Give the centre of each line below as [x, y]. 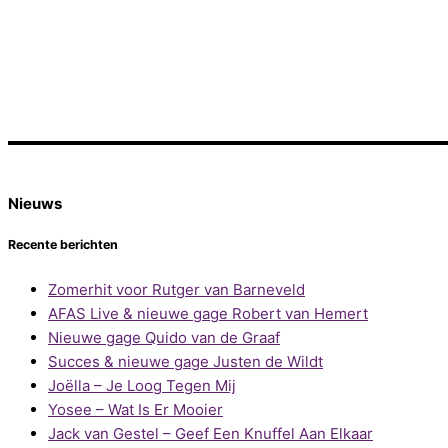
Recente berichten [63, 245]
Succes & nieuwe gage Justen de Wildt [185, 362]
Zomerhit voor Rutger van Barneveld [176, 290]
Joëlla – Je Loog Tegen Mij [142, 386]
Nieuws [35, 203]
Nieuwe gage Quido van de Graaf [164, 338]
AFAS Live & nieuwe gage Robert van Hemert [208, 314]
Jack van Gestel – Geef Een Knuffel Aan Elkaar [210, 434]
